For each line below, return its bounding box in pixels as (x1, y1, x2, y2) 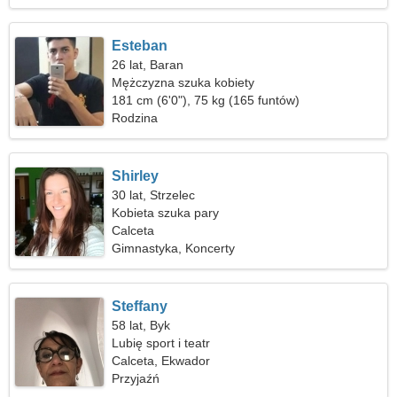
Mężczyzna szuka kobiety (112, 75, 255, 90)
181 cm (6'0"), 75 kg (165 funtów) (112, 93, 300, 107)
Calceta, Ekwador (112, 354, 211, 368)
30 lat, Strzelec (112, 188, 196, 202)
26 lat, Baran (112, 58, 184, 72)
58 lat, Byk (112, 318, 171, 332)
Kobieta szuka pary (112, 206, 220, 220)
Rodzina (112, 111, 159, 125)
